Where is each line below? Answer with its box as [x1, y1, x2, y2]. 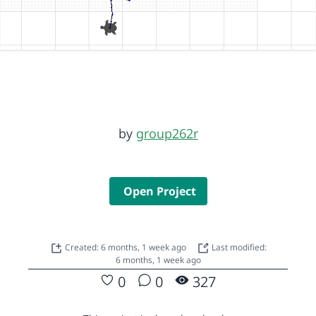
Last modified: [209, 241, 267, 253]
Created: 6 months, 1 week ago [64, 241, 188, 253]
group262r [135, 124, 198, 142]
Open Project [123, 183, 196, 199]
